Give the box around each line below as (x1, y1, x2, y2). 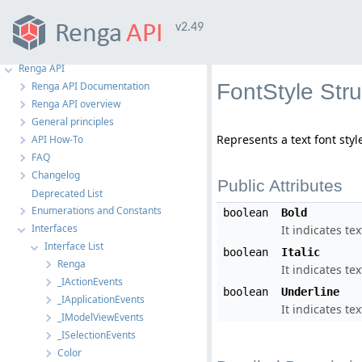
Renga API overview (32, 97, 120, 111)
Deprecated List (32, 187, 103, 200)
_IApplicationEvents (57, 293, 145, 306)
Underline (281, 285, 339, 298)
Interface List (44, 239, 103, 253)
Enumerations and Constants (32, 204, 162, 217)
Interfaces (32, 221, 78, 235)
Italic (281, 246, 320, 259)
